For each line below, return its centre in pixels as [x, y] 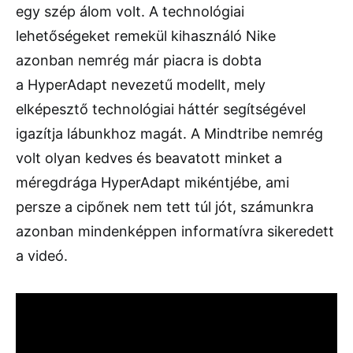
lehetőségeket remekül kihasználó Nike [146, 35]
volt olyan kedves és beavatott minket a [149, 158]
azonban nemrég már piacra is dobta [139, 60]
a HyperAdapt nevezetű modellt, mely [141, 84]
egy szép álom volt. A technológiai [130, 11]
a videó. [42, 255]
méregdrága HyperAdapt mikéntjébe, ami [152, 182]
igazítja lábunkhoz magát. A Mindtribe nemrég [169, 133]
